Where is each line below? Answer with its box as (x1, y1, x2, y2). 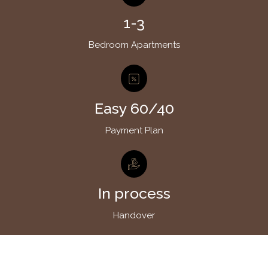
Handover (113, 210, 155, 221)
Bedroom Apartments (88, 39, 180, 50)
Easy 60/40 (94, 99, 174, 117)
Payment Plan (105, 124, 163, 136)
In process (98, 184, 170, 203)
